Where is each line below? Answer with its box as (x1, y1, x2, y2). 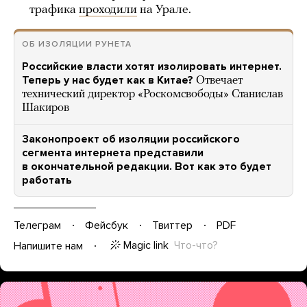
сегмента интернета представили (22, 146, 204, 160)
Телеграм (14, 218, 61, 232)
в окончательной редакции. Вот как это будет (22, 160, 271, 173)
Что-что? (174, 238, 218, 252)
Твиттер (152, 218, 193, 232)
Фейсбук (85, 218, 128, 232)
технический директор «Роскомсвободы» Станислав (22, 88, 283, 100)
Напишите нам (14, 238, 83, 253)
